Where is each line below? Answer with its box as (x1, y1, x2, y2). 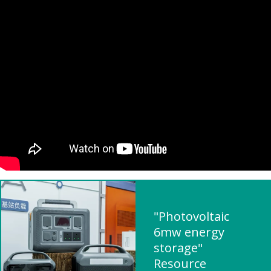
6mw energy (154, 224, 224, 240)
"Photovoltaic (154, 208, 229, 224)
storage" (154, 240, 203, 256)
